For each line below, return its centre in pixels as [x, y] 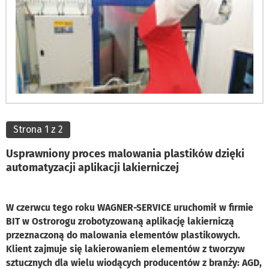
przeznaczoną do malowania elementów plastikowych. [123, 235]
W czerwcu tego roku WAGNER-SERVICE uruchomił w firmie [130, 207]
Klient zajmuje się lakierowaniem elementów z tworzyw [125, 249]
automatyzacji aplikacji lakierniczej [92, 167]
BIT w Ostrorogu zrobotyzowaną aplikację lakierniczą [120, 221]
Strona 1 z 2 [38, 129]
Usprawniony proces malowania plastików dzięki [125, 153]
